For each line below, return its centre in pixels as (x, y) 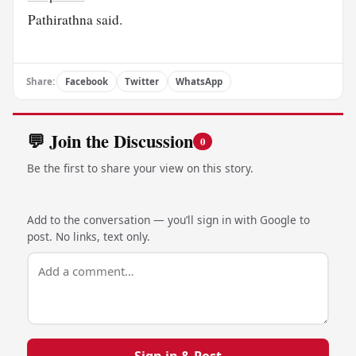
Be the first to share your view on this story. (140, 168)
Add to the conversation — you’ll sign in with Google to (168, 219)
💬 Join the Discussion (110, 141)
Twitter (142, 81)
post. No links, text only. (88, 236)
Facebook (86, 81)
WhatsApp (199, 81)
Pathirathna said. (75, 19)
